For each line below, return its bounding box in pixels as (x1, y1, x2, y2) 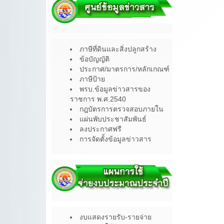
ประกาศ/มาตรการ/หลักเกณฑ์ (79, 64, 169, 73)
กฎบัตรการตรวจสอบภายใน (79, 104, 163, 113)
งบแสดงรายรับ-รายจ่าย (79, 213, 151, 221)
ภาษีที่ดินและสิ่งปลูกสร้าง (79, 44, 156, 53)
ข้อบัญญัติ (79, 54, 109, 63)
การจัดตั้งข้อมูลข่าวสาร (79, 134, 151, 143)
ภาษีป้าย (79, 74, 105, 83)
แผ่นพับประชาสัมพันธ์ (79, 114, 146, 123)
